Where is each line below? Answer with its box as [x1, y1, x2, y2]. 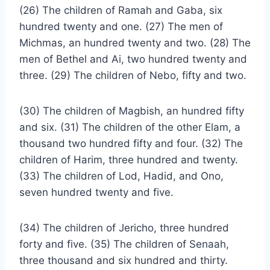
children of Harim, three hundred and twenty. [19, 154, 238, 166]
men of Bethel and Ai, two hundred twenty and [19, 53, 247, 65]
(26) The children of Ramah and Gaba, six [19, 4, 222, 16]
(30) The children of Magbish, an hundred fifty [19, 105, 244, 117]
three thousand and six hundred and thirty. [19, 254, 228, 266]
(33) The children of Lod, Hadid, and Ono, [19, 170, 224, 182]
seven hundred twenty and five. [19, 186, 174, 198]
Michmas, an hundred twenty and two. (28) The [19, 37, 251, 49]
